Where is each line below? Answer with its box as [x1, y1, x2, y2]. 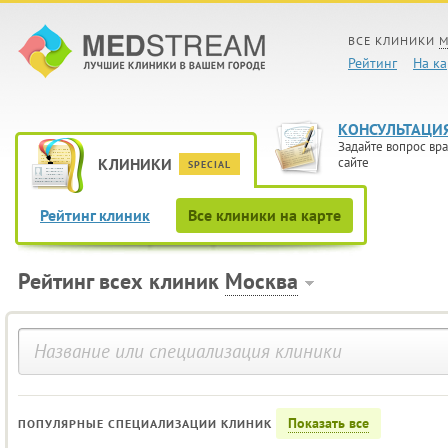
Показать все [288, 414, 369, 432]
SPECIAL [188, 158, 231, 171]
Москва [225, 267, 298, 295]
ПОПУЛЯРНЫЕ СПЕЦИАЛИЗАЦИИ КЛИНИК [18, 416, 272, 431]
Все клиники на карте [188, 205, 341, 225]
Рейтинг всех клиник [18, 267, 225, 295]
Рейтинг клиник [40, 205, 150, 225]
